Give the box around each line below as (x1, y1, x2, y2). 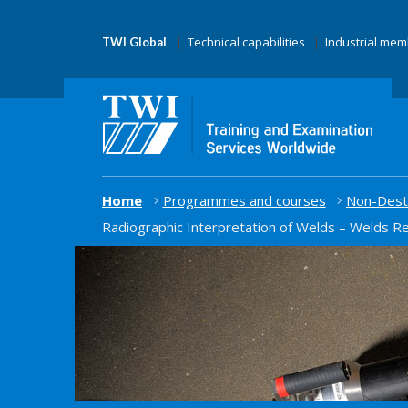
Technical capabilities (187, 34, 305, 50)
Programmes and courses (162, 190, 326, 209)
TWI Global (102, 35, 167, 49)
